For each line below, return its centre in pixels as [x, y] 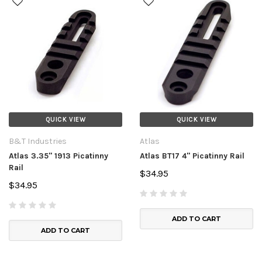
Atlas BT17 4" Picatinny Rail [192, 156]
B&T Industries [38, 141]
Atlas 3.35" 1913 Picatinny [58, 156]
